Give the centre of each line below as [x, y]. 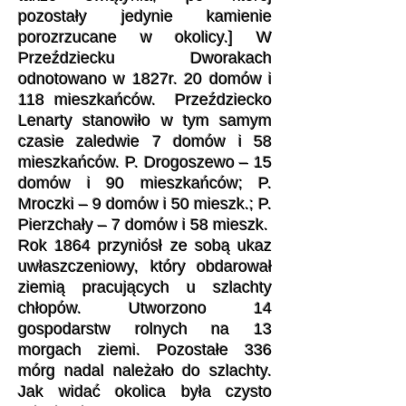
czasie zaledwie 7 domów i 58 [145, 141]
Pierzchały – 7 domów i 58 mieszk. [143, 225]
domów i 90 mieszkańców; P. [145, 183]
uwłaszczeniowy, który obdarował [145, 266]
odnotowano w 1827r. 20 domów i [145, 79]
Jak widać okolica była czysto [145, 391]
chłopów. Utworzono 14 [145, 308]
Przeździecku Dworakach [145, 58]
